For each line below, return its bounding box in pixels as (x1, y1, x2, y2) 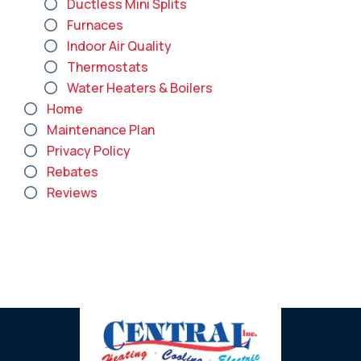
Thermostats (67, 58, 148, 76)
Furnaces (67, 16, 123, 34)
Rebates (47, 163, 98, 180)
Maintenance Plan (47, 121, 155, 139)
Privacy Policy (47, 142, 131, 160)
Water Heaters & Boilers (67, 79, 213, 97)
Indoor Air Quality (67, 37, 172, 55)
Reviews (47, 184, 98, 201)
